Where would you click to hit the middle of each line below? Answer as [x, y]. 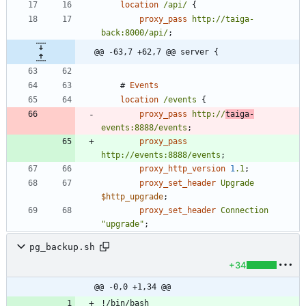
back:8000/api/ [135, 33]
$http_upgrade [132, 197]
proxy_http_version [182, 169]
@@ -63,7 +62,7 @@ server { [156, 52]
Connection [245, 211]
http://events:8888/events [161, 155]
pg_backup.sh [62, 247]
